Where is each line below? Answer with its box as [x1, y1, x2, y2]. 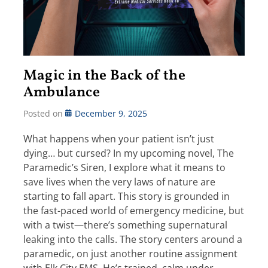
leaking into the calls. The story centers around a [23, 233, 242, 246]
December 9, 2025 [75, 108, 147, 119]
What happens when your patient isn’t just [23, 132, 214, 145]
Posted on [23, 108, 65, 119]
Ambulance [23, 83, 100, 103]
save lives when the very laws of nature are [23, 175, 215, 188]
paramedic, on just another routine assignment [23, 247, 237, 260]
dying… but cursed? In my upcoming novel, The [23, 147, 234, 160]
